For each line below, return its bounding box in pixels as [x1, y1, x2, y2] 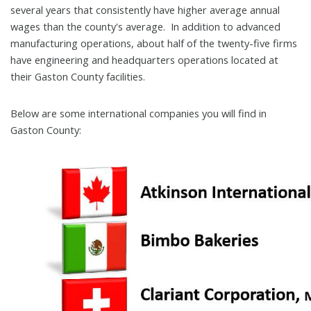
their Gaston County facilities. [10, 69, 145, 83]
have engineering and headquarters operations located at [10, 52, 278, 67]
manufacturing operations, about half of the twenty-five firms [10, 35, 297, 50]
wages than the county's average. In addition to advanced [10, 19, 280, 33]
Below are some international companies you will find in [10, 106, 267, 120]
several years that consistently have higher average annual [10, 2, 280, 17]
